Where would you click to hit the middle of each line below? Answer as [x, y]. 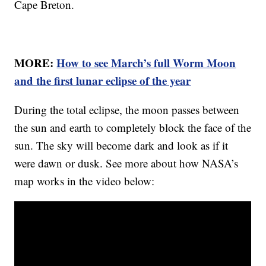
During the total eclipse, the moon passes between [127, 110]
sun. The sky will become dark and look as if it [121, 145]
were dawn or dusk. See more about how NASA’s [126, 163]
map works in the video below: [85, 181]
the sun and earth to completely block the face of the [133, 128]
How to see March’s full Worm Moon [146, 63]
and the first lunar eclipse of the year [103, 81]
